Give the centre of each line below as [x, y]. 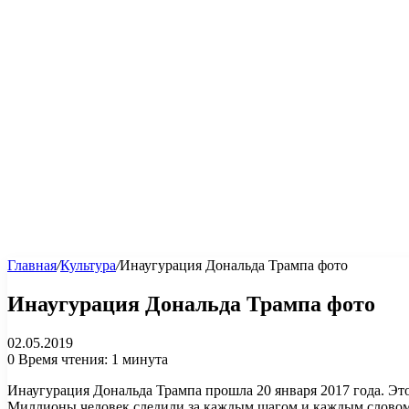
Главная [32, 265]
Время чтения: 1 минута [91, 359]
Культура [88, 265]
